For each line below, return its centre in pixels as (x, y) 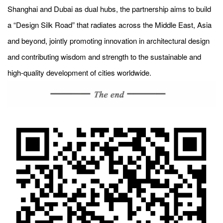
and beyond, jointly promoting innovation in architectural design (109, 40)
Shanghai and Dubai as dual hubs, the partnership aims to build (109, 8)
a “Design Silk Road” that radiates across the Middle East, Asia (110, 24)
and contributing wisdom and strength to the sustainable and (104, 56)
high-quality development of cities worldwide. (79, 72)
